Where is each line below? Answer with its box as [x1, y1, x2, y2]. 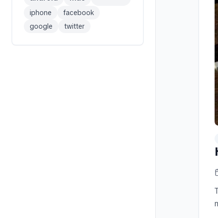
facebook [63, 8, 94, 17]
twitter [64, 22, 85, 31]
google [30, 22, 53, 31]
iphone [30, 8, 52, 17]
